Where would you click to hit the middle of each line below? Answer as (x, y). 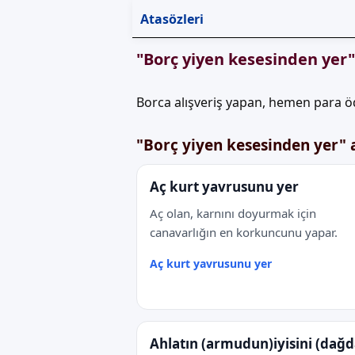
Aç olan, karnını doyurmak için (233, 213)
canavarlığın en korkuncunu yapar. (244, 232)
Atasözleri (172, 19)
